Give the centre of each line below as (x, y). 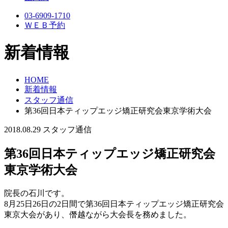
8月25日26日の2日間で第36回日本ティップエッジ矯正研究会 (114, 204)
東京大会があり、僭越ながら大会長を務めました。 (98, 214)
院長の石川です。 (37, 193)
